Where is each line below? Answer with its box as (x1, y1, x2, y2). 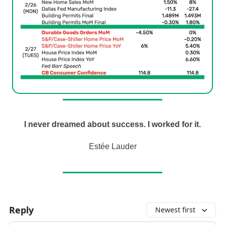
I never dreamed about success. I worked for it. (24, 120, 201, 129)
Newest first (155, 205, 195, 215)
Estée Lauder (88, 142, 137, 151)
